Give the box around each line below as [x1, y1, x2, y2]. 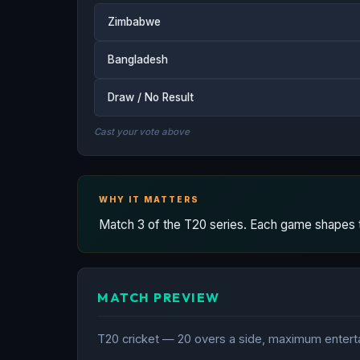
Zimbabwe [108, 14, 161, 28]
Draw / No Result [108, 90, 194, 104]
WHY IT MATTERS [99, 194, 199, 205]
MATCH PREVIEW [97, 288, 220, 305]
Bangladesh [108, 52, 168, 66]
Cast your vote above [94, 125, 190, 137]
